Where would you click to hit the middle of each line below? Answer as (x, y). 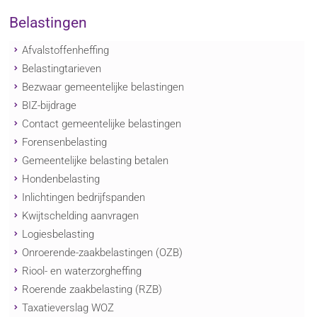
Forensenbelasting (64, 142)
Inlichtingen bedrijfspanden (83, 197)
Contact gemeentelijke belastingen (101, 123)
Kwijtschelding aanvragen (80, 215)
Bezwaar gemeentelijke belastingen (103, 87)
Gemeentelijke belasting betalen (95, 160)
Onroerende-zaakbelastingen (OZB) (102, 252)
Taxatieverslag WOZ (68, 307)
